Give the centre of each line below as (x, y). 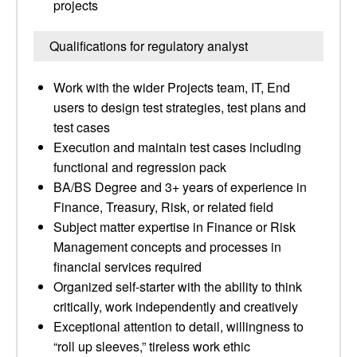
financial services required (127, 267)
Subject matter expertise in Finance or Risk (175, 227)
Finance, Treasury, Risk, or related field (163, 207)
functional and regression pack (140, 167)
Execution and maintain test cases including (177, 147)
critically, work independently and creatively (176, 306)
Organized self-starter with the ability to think (178, 286)
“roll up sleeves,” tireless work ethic (152, 346)
